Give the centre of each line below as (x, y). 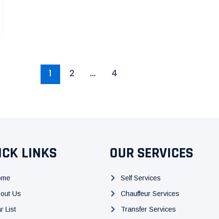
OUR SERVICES (151, 153)
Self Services (141, 178)
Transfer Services (148, 209)
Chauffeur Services (150, 193)
